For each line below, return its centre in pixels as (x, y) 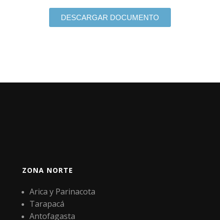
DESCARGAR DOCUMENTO (110, 17)
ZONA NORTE (48, 170)
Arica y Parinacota (62, 191)
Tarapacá (47, 204)
